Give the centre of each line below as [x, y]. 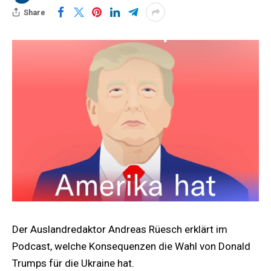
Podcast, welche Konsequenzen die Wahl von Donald [131, 246]
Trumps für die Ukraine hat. [73, 263]
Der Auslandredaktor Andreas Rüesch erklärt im [120, 229]
